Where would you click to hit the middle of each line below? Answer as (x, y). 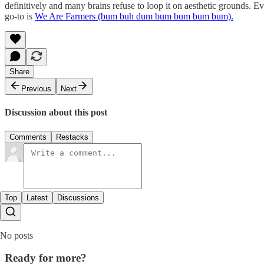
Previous (36, 89)
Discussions (78, 197)
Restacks (72, 137)
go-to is (20, 16)
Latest (37, 197)
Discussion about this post (56, 113)
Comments (28, 137)
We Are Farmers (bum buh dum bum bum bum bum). (134, 16)
